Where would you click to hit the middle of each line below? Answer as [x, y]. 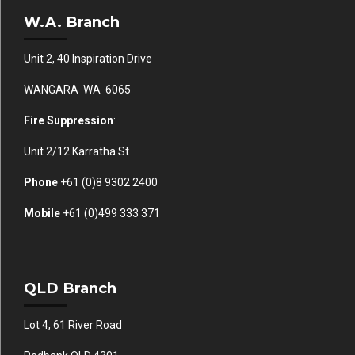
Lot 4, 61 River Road [73, 324]
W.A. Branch [72, 21]
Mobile [42, 213]
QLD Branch [70, 288]
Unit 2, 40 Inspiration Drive [88, 58]
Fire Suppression [69, 120]
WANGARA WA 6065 [77, 89]
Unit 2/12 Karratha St [76, 151]
